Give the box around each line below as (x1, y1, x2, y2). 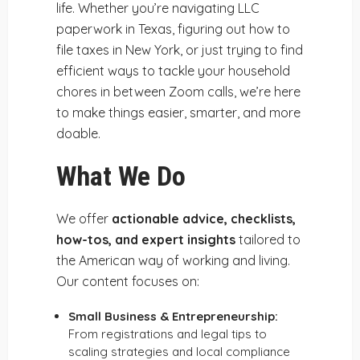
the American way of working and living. (56, 252, 290, 268)
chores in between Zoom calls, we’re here (56, 84, 301, 100)
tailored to (235, 231, 301, 247)
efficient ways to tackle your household (56, 63, 290, 79)
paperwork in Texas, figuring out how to (56, 21, 290, 37)
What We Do (56, 160, 186, 192)
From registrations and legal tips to (68, 326, 267, 342)
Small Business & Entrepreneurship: (68, 309, 278, 324)
